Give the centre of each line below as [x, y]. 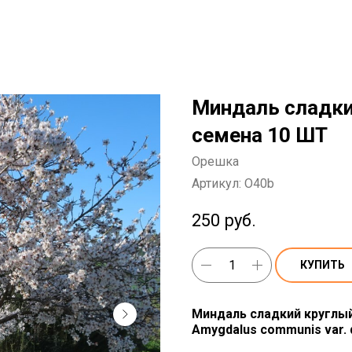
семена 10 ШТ [260, 135]
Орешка [215, 161]
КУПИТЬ [323, 264]
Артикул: [218, 183]
